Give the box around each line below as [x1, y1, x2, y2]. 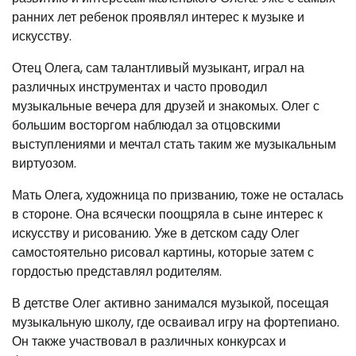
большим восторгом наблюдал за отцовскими [12, 115, 281, 134]
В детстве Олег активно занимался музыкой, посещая [12, 293, 329, 312]
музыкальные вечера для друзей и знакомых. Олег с [12, 96, 319, 115]
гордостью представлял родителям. [12, 261, 222, 281]
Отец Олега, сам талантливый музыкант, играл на [12, 58, 304, 77]
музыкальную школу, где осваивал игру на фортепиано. [12, 312, 339, 331]
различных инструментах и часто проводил [12, 77, 267, 96]
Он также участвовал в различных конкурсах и [12, 331, 286, 350]
